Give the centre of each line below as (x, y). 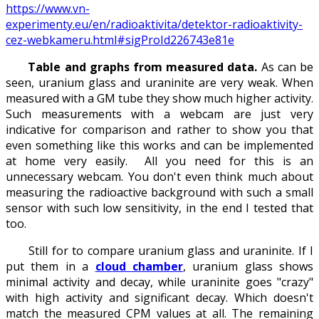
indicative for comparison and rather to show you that (159, 130)
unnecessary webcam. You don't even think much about (159, 177)
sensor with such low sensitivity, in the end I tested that (159, 208)
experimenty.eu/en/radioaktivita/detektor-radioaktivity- (154, 25)
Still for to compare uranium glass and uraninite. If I (159, 251)
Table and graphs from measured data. (143, 67)
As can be (286, 67)
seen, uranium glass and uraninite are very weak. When (159, 83)
